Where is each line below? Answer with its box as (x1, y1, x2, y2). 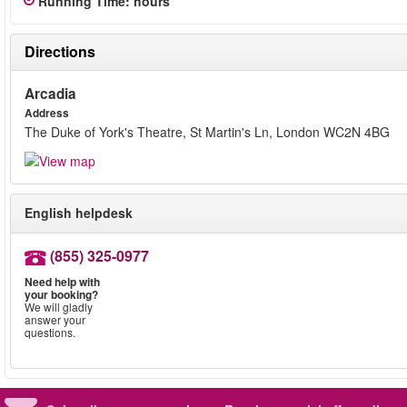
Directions (25, 41, 95, 62)
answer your (25, 312, 85, 328)
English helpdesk (25, 203, 133, 223)
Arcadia (25, 84, 76, 104)
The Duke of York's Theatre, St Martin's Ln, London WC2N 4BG (25, 123, 390, 141)
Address (25, 105, 69, 121)
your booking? (25, 286, 98, 303)
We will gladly (25, 299, 93, 315)
